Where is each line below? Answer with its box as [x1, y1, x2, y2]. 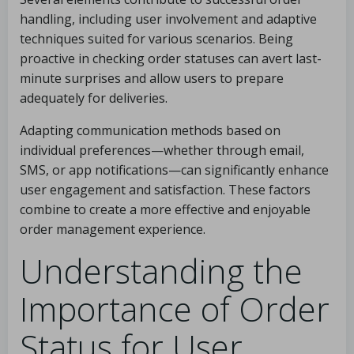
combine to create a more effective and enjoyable [20, 201, 311, 218]
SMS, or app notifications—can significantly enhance [20, 161, 329, 179]
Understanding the [20, 248, 303, 293]
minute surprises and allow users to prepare [20, 70, 284, 87]
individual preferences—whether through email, [20, 141, 304, 159]
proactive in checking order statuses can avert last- [20, 50, 322, 67]
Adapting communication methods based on [20, 122, 281, 139]
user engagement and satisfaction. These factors [20, 181, 311, 198]
